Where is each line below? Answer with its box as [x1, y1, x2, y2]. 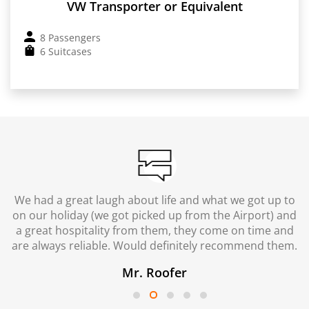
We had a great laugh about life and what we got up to [14, 192, 295, 208]
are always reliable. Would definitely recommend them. [12, 237, 297, 253]
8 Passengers [40, 30, 101, 44]
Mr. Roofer [122, 263, 187, 281]
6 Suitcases [40, 44, 92, 58]
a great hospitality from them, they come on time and [15, 222, 294, 238]
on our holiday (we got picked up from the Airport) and [12, 207, 297, 223]
